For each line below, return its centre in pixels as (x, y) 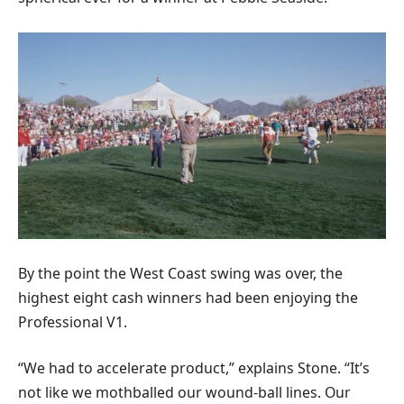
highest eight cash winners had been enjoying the (188, 297)
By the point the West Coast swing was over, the (180, 273)
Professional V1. (73, 321)
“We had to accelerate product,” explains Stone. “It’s (194, 368)
